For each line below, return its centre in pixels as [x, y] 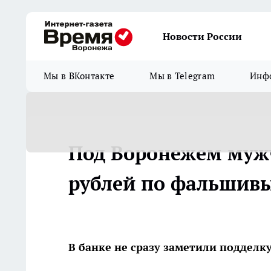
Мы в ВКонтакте [79, 76]
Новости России [202, 36]
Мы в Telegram [182, 76]
